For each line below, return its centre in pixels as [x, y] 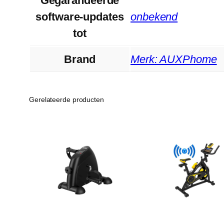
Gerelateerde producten [66, 99]
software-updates [80, 16]
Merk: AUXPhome [174, 59]
